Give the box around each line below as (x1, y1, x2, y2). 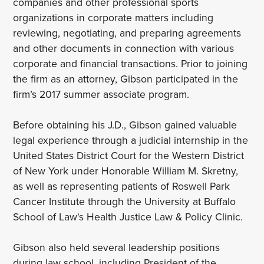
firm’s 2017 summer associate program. (13, 87, 193, 102)
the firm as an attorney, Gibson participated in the (13, 71, 239, 87)
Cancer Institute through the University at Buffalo (13, 194, 236, 209)
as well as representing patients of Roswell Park (13, 179, 230, 194)
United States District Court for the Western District (13, 148, 245, 163)
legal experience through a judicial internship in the (13, 133, 249, 148)
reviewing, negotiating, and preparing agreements (13, 25, 242, 41)
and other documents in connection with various (13, 41, 235, 56)
